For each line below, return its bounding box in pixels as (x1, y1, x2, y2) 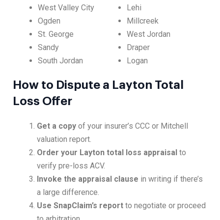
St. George (38, 29, 74, 39)
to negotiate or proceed (123, 201, 206, 211)
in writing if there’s (138, 174, 203, 184)
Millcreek (126, 16, 159, 26)
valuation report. (37, 135, 92, 144)
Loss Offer (13, 95, 72, 108)
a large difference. (37, 188, 100, 197)
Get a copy (37, 121, 77, 131)
